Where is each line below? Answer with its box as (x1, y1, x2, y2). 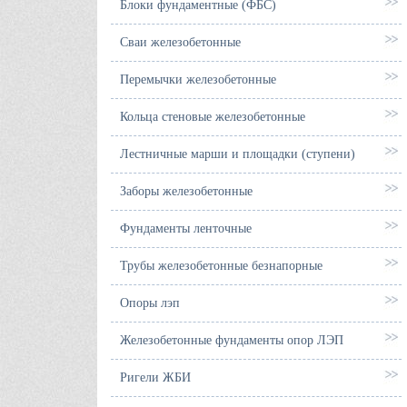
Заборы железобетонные (120, 184, 253, 198)
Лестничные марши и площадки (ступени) (120, 147, 355, 161)
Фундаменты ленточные (120, 222, 252, 235)
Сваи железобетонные (120, 35, 241, 49)
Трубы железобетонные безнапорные (120, 259, 323, 273)
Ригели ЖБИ (120, 371, 191, 384)
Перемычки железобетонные (120, 73, 276, 86)
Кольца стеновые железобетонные (120, 110, 305, 124)
